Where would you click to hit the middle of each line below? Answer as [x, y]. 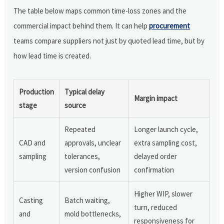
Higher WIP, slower [163, 193]
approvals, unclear [93, 142]
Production [37, 91]
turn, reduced [156, 207]
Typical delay [85, 91]
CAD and [32, 142]
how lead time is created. [52, 55]
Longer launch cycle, [166, 129]
